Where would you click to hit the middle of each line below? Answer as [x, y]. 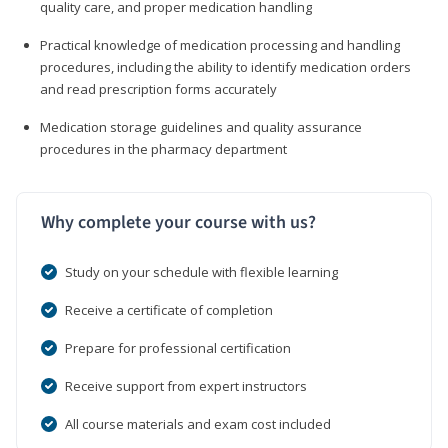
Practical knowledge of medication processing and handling [220, 44]
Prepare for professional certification [178, 347]
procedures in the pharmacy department [163, 148]
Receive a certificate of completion [169, 309]
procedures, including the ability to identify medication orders [225, 66]
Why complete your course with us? [178, 222]
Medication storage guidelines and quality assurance [201, 126]
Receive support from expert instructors [186, 385]
